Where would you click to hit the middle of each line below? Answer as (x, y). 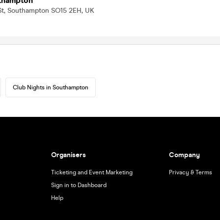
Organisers (68, 155)
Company (185, 155)
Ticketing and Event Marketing (92, 172)
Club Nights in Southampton (51, 87)
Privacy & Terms (191, 172)
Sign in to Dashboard (79, 185)
